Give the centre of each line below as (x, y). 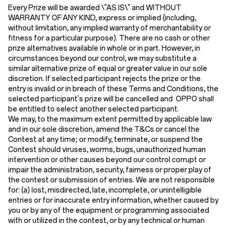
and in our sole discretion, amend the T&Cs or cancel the (104, 129)
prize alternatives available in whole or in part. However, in (104, 48)
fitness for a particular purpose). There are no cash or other (109, 38)
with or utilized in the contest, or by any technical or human (106, 221)
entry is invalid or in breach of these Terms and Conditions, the (113, 89)
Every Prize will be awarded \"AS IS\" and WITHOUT (95, 8)
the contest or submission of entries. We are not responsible (111, 180)
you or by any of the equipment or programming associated (109, 211)
